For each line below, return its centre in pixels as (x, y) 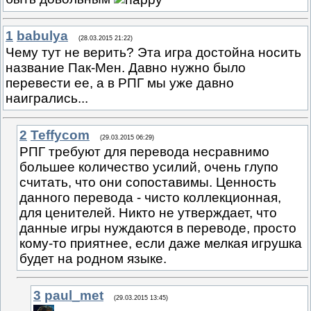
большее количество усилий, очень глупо (149, 167)
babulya (42, 36)
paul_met (74, 295)
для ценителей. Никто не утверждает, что (148, 212)
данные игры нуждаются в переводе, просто (158, 228)
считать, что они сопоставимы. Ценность (148, 182)
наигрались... (47, 99)
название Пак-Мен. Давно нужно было (126, 68)
